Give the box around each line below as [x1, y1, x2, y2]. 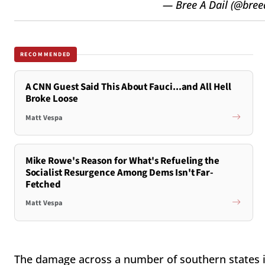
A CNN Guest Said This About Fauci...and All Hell [25, 80, 231, 95]
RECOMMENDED [20, 50, 72, 59]
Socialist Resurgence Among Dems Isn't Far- [25, 165, 214, 180]
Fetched [25, 177, 62, 192]
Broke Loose [25, 92, 78, 106]
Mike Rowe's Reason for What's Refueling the [25, 153, 219, 168]
